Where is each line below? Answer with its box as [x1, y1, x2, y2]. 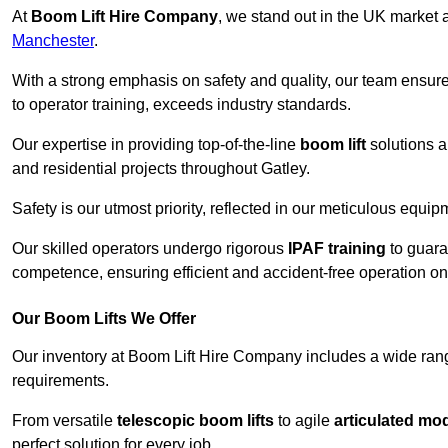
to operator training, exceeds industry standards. [12, 96, 351, 114]
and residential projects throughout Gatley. [12, 160, 310, 178]
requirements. [12, 372, 109, 390]
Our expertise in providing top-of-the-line [12, 136, 300, 154]
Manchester [12, 32, 94, 50]
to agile [274, 412, 334, 430]
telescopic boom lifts [117, 412, 274, 430]
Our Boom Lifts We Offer [12, 310, 196, 328]
